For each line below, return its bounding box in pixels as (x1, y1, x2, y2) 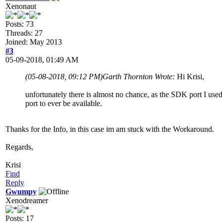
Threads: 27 (5, 28, 43, 37)
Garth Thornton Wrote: (103, 72, 177, 81)
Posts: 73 (5, 19, 34, 28)
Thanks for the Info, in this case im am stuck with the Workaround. (5, 124, 214, 133)
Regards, (5, 142, 33, 151)
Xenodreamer (5, 196, 48, 205)
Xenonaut (5, 1, 36, 10)
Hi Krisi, (177, 72, 204, 81)
